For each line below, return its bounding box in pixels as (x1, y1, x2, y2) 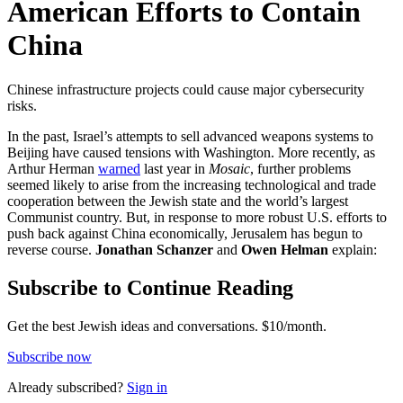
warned (98, 160, 140, 176)
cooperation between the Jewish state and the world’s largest (7, 193, 348, 209)
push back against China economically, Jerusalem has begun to (7, 225, 363, 241)
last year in (140, 160, 209, 176)
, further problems (250, 160, 351, 176)
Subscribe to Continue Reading (7, 275, 293, 300)
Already (7, 379, 57, 395)
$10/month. (258, 318, 327, 334)
